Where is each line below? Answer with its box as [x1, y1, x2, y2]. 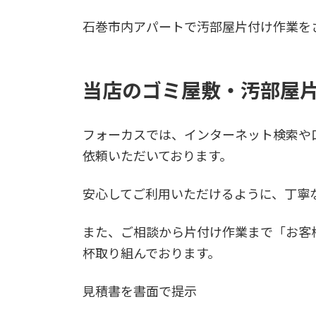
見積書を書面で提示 [83, 284, 197, 300]
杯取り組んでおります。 [83, 245, 220, 262]
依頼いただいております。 [83, 148, 232, 164]
